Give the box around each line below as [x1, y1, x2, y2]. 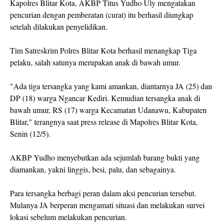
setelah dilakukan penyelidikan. [10, 21, 110, 32]
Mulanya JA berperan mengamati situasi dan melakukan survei [10, 200, 205, 210]
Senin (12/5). [10, 128, 51, 139]
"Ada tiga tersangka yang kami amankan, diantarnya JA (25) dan [10, 81, 212, 91]
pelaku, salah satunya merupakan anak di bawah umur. [10, 57, 183, 67]
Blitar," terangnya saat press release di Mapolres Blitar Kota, [10, 116, 198, 127]
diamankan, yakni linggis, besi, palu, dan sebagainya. [10, 164, 178, 174]
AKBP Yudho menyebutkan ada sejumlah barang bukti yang [10, 152, 200, 163]
